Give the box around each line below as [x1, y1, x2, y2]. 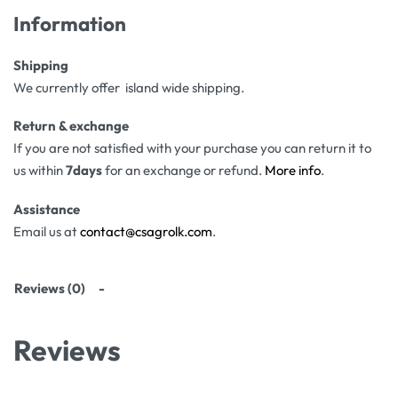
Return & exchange [13, 117, 129, 135]
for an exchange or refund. [102, 162, 265, 179]
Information [13, 11, 126, 37]
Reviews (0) [14, 280, 85, 298]
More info [265, 162, 321, 179]
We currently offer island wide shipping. [13, 78, 244, 96]
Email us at [13, 223, 80, 241]
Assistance [13, 201, 80, 219]
